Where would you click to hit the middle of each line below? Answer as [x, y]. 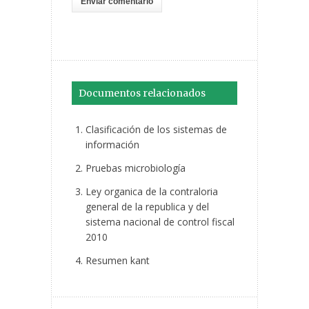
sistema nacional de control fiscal [160, 222]
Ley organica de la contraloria [152, 192]
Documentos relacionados [142, 93]
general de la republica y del [147, 207]
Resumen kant [118, 261]
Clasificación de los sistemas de [156, 130]
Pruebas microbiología [136, 168]
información [112, 145]
